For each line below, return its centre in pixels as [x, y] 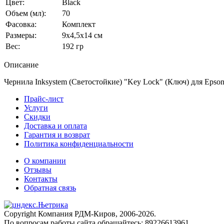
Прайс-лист [44, 98]
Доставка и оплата [55, 125]
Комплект [79, 24]
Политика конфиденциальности [79, 143]
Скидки [37, 116]
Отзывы [38, 169]
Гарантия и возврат [57, 134]
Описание [21, 64]
